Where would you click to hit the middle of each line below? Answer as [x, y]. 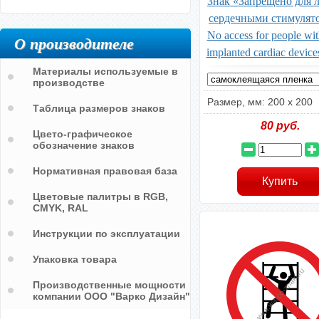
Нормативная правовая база [105, 171]
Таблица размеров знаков [99, 108]
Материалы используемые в [105, 71]
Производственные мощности [109, 285]
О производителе [74, 43]
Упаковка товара [75, 259]
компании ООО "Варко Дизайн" [111, 296]
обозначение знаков [84, 145]
